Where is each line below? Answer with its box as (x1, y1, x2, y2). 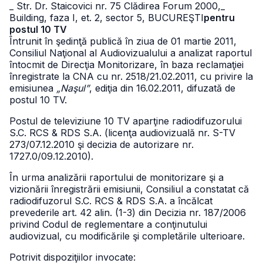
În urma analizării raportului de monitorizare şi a (9, 171, 224, 183)
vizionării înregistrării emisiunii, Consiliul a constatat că (9, 183, 249, 195)
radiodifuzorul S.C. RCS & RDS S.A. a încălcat (9, 195, 213, 207)
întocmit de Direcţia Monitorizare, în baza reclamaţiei (9, 59, 244, 70)
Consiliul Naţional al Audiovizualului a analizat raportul (9, 47, 252, 59)
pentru (204, 12, 235, 23)
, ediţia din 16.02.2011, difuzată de (89, 82, 235, 94)
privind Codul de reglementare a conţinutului (9, 218, 207, 230)
